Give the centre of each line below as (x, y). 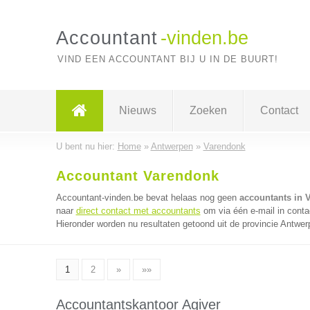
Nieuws (137, 110)
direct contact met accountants (138, 211)
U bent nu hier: (86, 146)
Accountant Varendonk (137, 176)
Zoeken (208, 110)
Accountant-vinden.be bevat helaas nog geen (147, 198)
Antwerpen (172, 146)
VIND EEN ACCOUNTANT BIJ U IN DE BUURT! (167, 59)
